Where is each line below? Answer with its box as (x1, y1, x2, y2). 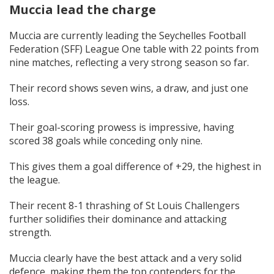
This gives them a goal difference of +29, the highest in (9, 159, 261, 173)
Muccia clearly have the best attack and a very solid (9, 251, 242, 265)
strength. (9, 225, 51, 239)
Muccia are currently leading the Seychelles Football (9, 28, 246, 42)
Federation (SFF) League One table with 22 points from (9, 42, 259, 56)
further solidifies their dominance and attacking (9, 212, 227, 226)
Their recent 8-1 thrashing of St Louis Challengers (9, 198, 240, 212)
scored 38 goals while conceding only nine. (9, 133, 202, 147)
